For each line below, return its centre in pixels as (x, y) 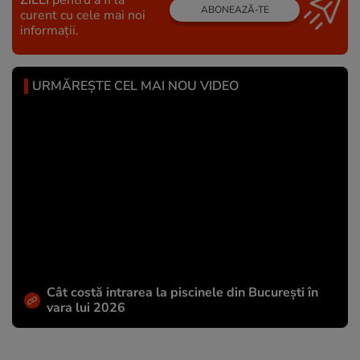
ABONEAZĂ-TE (235, 10)
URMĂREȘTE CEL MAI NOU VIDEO (135, 86)
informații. (49, 30)
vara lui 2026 (86, 307)
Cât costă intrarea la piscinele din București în (182, 292)
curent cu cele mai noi (83, 15)
